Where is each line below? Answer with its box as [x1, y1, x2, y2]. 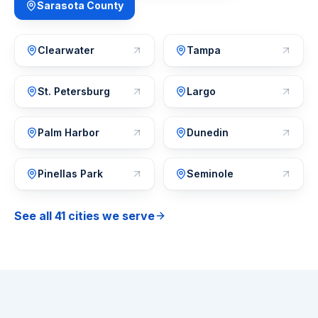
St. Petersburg [38, 85, 110, 97]
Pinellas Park [38, 168, 103, 180]
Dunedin [187, 126, 229, 138]
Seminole [187, 168, 234, 180]
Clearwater [38, 44, 94, 56]
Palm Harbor [38, 126, 99, 138]
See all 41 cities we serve [14, 209, 155, 223]
